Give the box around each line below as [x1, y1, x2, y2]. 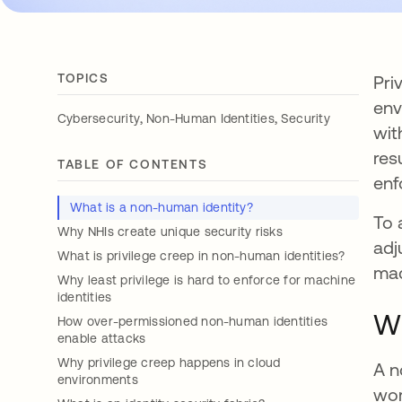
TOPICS [57, 71, 109, 85]
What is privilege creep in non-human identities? [57, 249, 345, 263]
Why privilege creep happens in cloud [57, 355, 281, 370]
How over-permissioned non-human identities [57, 314, 328, 328]
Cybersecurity [57, 111, 141, 126]
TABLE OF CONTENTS [57, 157, 208, 171]
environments [57, 372, 138, 387]
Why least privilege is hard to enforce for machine [57, 273, 355, 287]
